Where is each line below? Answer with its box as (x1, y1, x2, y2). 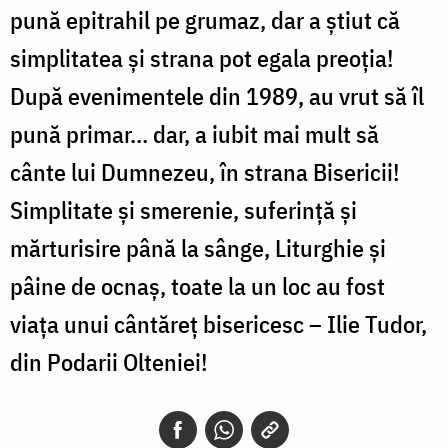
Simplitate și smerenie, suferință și (10, 193, 357, 226)
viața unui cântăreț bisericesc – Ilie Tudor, (10, 307, 427, 340)
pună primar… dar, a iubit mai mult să (10, 117, 379, 150)
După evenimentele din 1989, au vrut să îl (10, 79, 424, 112)
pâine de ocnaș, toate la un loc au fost (10, 269, 385, 302)
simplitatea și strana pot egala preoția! (10, 41, 394, 74)
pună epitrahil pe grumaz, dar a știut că (10, 3, 400, 36)
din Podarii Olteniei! (10, 345, 208, 378)
